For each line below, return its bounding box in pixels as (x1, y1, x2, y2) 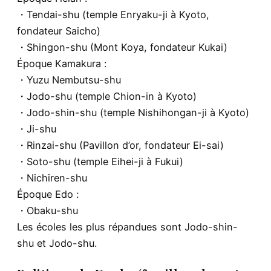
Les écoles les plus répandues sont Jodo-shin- (17, 220, 238, 233)
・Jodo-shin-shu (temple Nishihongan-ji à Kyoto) (17, 106, 249, 119)
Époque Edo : (17, 188, 79, 200)
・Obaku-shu (17, 204, 78, 217)
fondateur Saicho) (17, 24, 100, 37)
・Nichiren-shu (17, 171, 87, 184)
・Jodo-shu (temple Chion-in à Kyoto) (17, 90, 197, 102)
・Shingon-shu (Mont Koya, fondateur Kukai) (17, 41, 227, 53)
